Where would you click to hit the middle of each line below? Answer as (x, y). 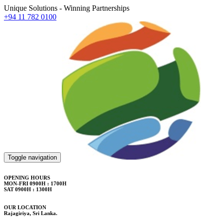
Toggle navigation (32, 157)
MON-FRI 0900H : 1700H (35, 183)
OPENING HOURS (27, 177)
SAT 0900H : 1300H (28, 189)
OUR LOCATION (25, 207)
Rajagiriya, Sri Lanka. (31, 213)
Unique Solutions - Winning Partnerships (67, 8)
